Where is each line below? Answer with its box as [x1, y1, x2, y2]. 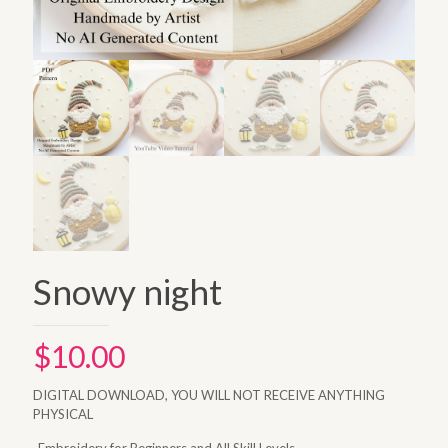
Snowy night [33, 270, 222, 312]
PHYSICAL [33, 406, 93, 422]
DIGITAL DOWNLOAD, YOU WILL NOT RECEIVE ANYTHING [33, 387, 385, 403]
